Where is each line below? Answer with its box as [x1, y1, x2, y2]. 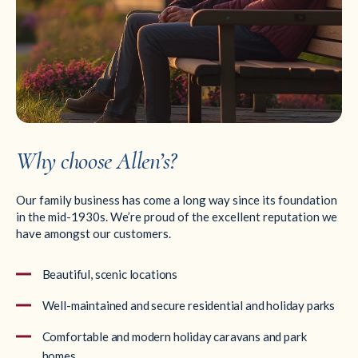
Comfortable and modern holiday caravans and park [42, 328, 307, 344]
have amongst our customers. [16, 225, 171, 241]
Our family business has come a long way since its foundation [16, 192, 337, 207]
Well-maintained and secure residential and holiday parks [42, 297, 336, 312]
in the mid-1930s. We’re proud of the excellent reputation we [16, 209, 337, 224]
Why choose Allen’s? [16, 145, 177, 176]
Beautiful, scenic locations [42, 266, 178, 281]
